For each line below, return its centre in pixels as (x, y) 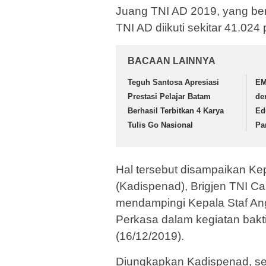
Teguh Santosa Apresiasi (173, 83)
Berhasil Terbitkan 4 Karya (176, 111)
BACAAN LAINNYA (172, 61)
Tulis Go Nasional (160, 125)
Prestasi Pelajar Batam (169, 97)
